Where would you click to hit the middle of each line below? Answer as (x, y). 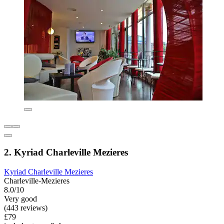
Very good (20, 198)
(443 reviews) (26, 207)
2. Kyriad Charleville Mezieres (66, 152)
